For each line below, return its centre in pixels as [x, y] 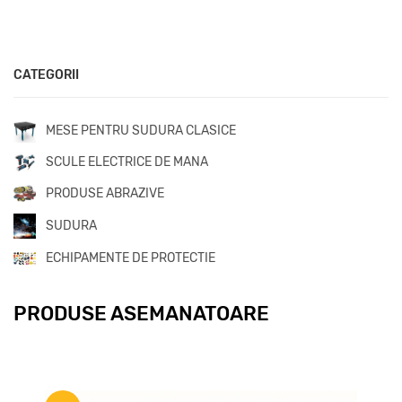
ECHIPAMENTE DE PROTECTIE [131, 258]
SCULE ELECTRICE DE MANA [127, 162]
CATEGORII [46, 74]
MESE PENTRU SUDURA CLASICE [141, 131]
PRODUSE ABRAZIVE [105, 193]
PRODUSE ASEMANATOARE [141, 313]
